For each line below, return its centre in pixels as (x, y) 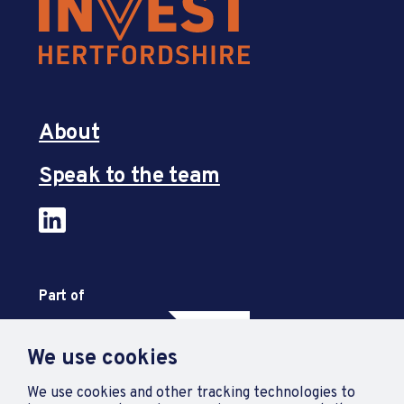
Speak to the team (129, 177)
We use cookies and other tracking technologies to (191, 393)
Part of (62, 297)
